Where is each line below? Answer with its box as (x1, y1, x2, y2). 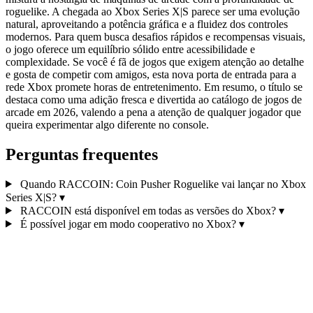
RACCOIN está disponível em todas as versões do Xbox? (17, 204, 279, 217)
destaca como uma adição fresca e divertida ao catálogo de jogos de (6, 93, 302, 105)
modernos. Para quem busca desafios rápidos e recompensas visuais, (6, 30, 305, 43)
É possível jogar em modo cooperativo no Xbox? (17, 217, 239, 230)
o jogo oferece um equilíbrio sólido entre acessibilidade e (6, 43, 255, 55)
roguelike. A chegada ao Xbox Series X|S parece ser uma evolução (6, 5, 300, 17)
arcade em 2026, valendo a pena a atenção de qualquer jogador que (6, 105, 301, 118)
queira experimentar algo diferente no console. (6, 118, 209, 131)
